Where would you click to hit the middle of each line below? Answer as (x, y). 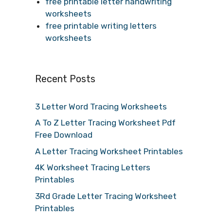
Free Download (64, 135)
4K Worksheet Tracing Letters (93, 167)
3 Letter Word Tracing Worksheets (101, 106)
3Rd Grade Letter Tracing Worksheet (106, 196)
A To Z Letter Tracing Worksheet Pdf (105, 123)
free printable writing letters (101, 26)
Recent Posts (65, 79)
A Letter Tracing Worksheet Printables (109, 151)
